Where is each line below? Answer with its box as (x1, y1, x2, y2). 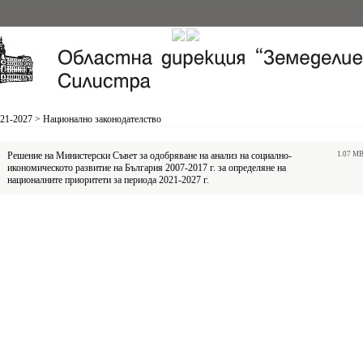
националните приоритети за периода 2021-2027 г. (7, 174, 209, 186)
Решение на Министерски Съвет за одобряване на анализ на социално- (7, 150, 292, 161)
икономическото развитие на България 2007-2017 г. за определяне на (7, 162, 286, 173)
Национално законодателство (43, 113, 161, 125)
